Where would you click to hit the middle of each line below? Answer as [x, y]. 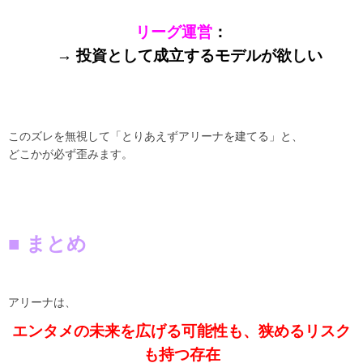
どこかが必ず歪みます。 [70, 154]
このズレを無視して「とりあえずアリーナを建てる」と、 [156, 137]
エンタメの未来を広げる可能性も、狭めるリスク [181, 331]
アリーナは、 [42, 303]
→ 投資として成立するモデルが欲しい [181, 56]
